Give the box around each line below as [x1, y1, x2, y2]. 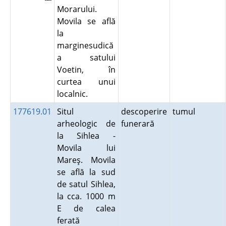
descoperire [121, 106, 167, 117]
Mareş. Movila [56, 154, 116, 165]
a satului [56, 52, 116, 63]
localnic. [56, 88, 92, 99]
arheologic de [56, 118, 116, 129]
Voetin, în [56, 64, 116, 75]
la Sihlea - [56, 130, 116, 141]
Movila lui [56, 142, 116, 153]
